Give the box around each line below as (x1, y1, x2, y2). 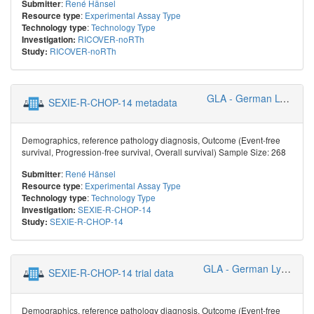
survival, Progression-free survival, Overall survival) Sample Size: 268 (22, 146, 286, 158)
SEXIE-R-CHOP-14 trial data (48, 265, 174, 280)
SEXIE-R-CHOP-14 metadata (48, 95, 177, 109)
